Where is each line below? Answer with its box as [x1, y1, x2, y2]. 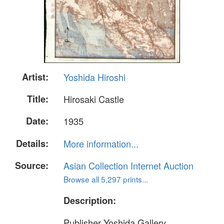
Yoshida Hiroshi [63, 70, 125, 83]
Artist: [22, 70, 48, 83]
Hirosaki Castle [63, 92, 124, 106]
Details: [16, 136, 48, 150]
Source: [15, 158, 48, 172]
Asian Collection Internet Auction [63, 158, 193, 172]
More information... [63, 136, 138, 150]
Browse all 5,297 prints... [63, 173, 148, 184]
